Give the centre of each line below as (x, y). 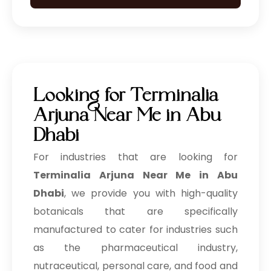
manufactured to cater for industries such (135, 230)
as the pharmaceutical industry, (135, 248)
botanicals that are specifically (135, 212)
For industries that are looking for (135, 157)
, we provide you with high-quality (151, 194)
